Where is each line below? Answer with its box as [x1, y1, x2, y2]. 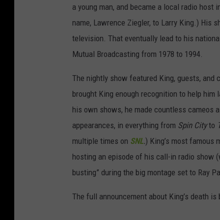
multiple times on [72, 136, 130, 146]
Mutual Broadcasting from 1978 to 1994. [72, 49, 203, 59]
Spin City [178, 120, 207, 131]
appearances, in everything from [72, 120, 178, 131]
